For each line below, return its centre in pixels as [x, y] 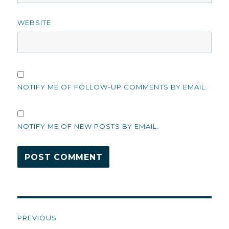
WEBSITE [35, 23]
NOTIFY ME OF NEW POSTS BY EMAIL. [88, 127]
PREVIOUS [37, 218]
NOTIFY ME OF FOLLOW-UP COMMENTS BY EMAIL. [113, 87]
